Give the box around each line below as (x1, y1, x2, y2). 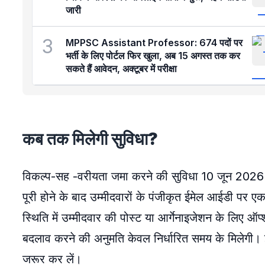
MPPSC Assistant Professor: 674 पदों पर (66, 37, 243, 49)
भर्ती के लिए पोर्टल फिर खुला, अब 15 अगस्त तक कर (66, 50, 240, 62)
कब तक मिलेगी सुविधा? (22, 129, 158, 149)
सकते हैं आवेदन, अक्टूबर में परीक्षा (66, 63, 177, 75)
